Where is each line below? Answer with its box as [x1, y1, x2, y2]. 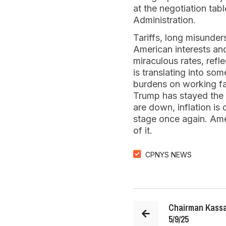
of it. [133, 125, 155, 136]
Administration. [133, 15, 198, 25]
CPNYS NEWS [145, 150, 192, 159]
